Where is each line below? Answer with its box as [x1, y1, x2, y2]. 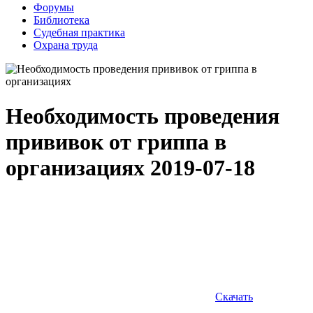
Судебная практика [34, 27, 125, 39]
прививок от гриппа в [6, 129, 226, 154]
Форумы [34, 1, 74, 14]
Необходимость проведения [6, 103, 279, 129]
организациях [6, 154, 150, 180]
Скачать [215, 291, 253, 303]
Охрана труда [34, 39, 98, 52]
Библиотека [34, 14, 89, 27]
